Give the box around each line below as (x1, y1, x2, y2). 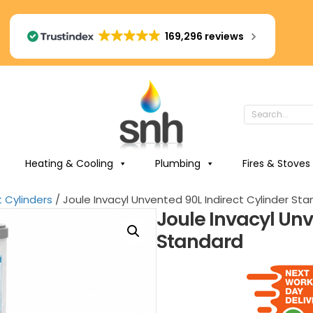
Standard (156, 228, 243, 254)
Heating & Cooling (24, 156, 113, 170)
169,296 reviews (165, 29, 245, 43)
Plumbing (154, 156, 201, 170)
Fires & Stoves (242, 156, 310, 170)
